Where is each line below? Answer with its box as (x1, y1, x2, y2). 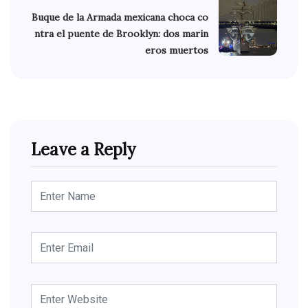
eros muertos (145, 44, 208, 57)
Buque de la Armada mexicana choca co (32, 11, 208, 24)
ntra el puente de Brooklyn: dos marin (34, 27, 208, 41)
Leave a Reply (31, 139, 135, 161)
